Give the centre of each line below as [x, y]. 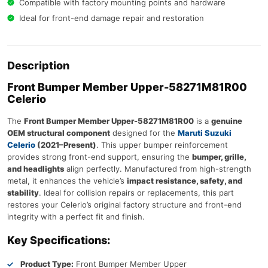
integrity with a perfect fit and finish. [76, 216]
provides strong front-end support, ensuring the [100, 156]
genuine [227, 121]
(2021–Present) [66, 144]
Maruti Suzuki [205, 133]
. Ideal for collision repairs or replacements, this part [136, 192]
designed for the [144, 133]
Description [38, 65]
